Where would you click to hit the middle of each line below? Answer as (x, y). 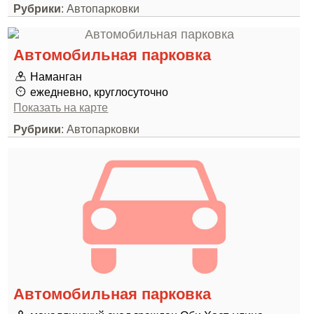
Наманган (56, 76)
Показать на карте (61, 107)
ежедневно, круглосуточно (100, 92)
